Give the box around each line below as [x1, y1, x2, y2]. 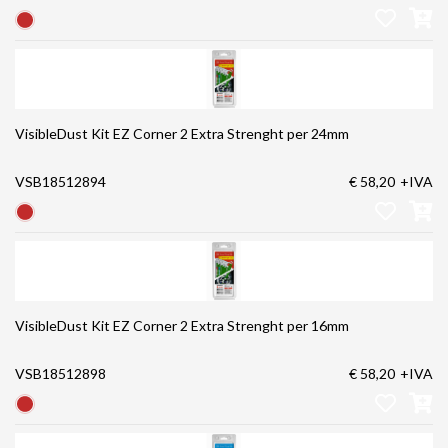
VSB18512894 [15, 172, 106, 190]
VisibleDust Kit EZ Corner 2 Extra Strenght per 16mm [15, 316, 349, 334]
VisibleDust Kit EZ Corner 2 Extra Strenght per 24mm [15, 124, 349, 142]
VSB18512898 [15, 364, 106, 382]
